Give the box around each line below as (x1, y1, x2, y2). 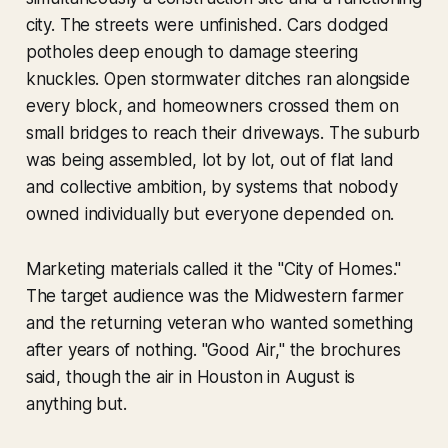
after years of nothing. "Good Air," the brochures (25, 340, 401, 361)
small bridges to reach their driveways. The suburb (25, 123, 421, 144)
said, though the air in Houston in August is (25, 367, 356, 388)
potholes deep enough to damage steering (25, 42, 359, 63)
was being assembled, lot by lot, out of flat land (25, 150, 394, 171)
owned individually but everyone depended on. (25, 204, 395, 225)
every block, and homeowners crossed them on (25, 96, 399, 117)
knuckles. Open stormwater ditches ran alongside (25, 69, 410, 90)
